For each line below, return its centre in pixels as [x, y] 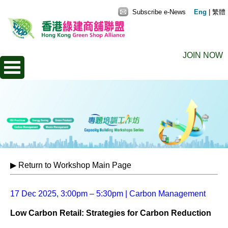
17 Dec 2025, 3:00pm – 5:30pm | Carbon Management [108, 194]
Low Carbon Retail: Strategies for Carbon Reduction [111, 213]
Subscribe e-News [158, 12]
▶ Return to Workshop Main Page [71, 165]
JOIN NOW [203, 55]
